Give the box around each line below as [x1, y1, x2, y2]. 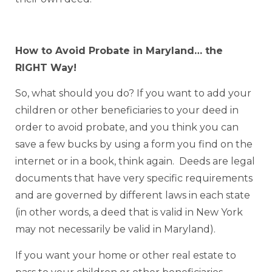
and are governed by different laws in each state [15, 189, 250, 202]
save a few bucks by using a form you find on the [15, 138, 253, 151]
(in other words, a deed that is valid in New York [15, 206, 243, 219]
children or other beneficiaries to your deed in [15, 104, 239, 117]
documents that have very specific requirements [15, 172, 253, 185]
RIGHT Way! [15, 61, 76, 73]
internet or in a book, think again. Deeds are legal [15, 155, 255, 168]
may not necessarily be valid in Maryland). [15, 223, 216, 236]
